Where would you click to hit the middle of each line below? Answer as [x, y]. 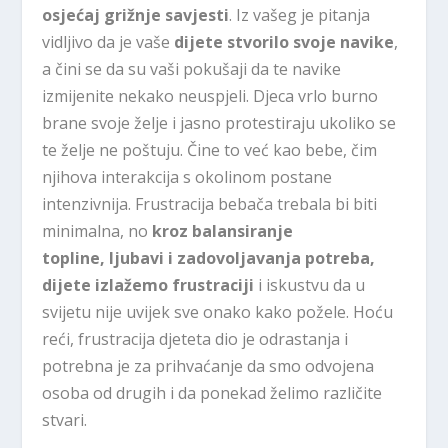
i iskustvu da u [310, 284]
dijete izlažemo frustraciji [148, 284]
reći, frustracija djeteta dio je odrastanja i [195, 338]
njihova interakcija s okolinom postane [187, 176]
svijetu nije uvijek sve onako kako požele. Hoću [218, 311]
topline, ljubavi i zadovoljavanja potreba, [209, 257]
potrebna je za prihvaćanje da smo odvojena [208, 365]
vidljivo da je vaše [108, 41]
